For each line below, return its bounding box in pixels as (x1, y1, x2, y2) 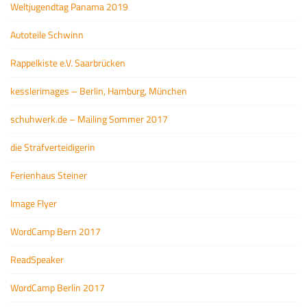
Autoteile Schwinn (10, 27, 84, 42)
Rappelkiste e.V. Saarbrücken (10, 56, 125, 70)
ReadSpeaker (10, 252, 64, 267)
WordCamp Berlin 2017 (10, 280, 105, 295)
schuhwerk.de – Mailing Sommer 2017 (10, 112, 168, 126)
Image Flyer (10, 196, 57, 210)
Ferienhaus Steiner (10, 168, 87, 182)
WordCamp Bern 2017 (10, 224, 101, 238)
